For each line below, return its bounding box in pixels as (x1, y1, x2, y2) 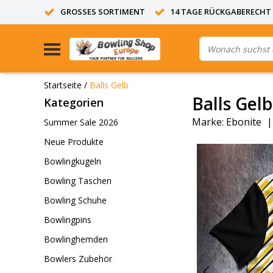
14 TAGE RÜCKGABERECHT (171, 6, 271, 17)
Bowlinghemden (44, 233, 108, 245)
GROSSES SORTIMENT (60, 6, 140, 17)
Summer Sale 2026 (44, 116, 118, 128)
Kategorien (44, 95, 104, 110)
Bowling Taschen (44, 175, 112, 186)
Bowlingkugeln (44, 155, 101, 167)
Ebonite (226, 115, 261, 129)
